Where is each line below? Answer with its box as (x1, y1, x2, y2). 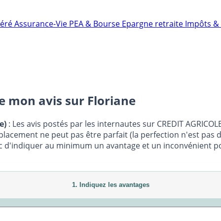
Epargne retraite (122, 18, 185, 29)
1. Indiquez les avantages (72, 181, 149, 188)
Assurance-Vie (14, 18, 69, 29)
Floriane (87, 92, 136, 109)
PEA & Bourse (69, 18, 122, 29)
